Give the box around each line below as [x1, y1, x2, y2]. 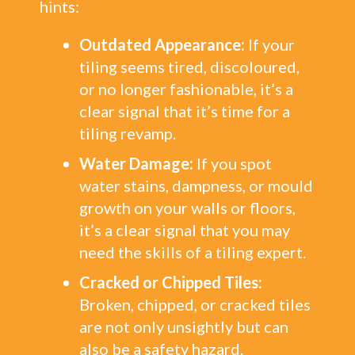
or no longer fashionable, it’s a [79, 79, 293, 98]
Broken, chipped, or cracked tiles [79, 295, 311, 314]
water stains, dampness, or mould [79, 176, 313, 195]
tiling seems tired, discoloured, [79, 57, 300, 76]
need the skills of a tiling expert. [79, 242, 306, 261]
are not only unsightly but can [79, 317, 288, 336]
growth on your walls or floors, [79, 198, 296, 217]
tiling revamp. [79, 124, 176, 143]
